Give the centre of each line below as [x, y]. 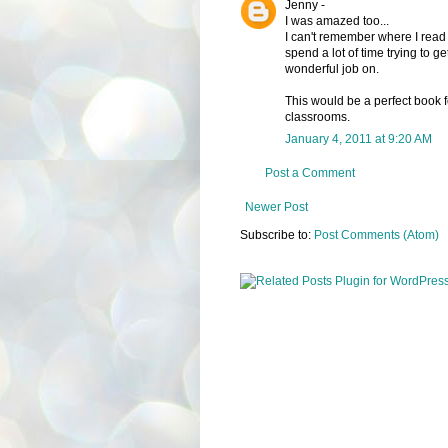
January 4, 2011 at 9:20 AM [358, 138]
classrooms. [317, 116]
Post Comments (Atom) [376, 234]
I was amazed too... [336, 20]
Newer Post [276, 206]
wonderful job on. [331, 68]
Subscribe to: [276, 234]
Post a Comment [309, 172]
